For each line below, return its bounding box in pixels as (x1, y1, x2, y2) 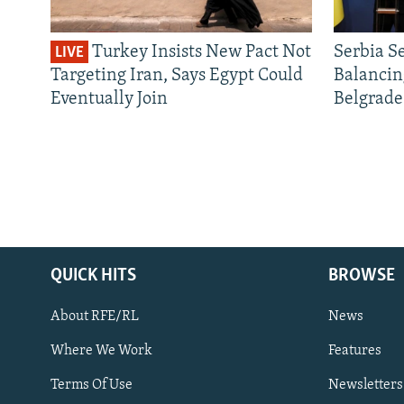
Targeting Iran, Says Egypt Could (50, 66, 303, 85)
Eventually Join (50, 89, 168, 108)
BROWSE (328, 266, 395, 285)
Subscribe (16, 370, 79, 388)
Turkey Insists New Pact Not (88, 42, 311, 61)
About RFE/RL (50, 308, 139, 324)
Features (328, 343, 381, 358)
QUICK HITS (50, 266, 136, 285)
